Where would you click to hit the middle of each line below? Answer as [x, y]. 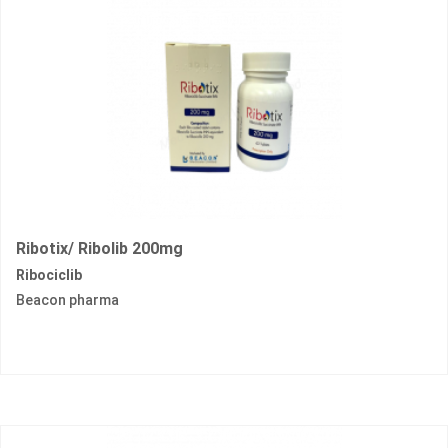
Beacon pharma [67, 300]
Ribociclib [49, 275]
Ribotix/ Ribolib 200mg [99, 249]
